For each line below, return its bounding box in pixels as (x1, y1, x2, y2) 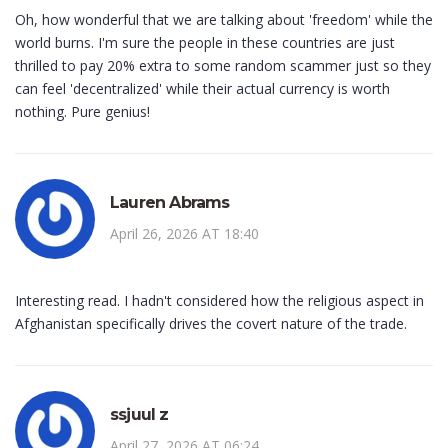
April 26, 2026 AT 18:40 (110, 224, 259, 244)
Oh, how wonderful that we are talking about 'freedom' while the (15, 10, 433, 30)
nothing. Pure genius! (15, 102, 150, 122)
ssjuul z (110, 405, 169, 425)
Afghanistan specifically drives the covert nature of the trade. (15, 314, 407, 334)
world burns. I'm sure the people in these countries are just (15, 33, 395, 53)
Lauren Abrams (110, 193, 230, 213)
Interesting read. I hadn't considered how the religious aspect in (15, 291, 424, 311)
